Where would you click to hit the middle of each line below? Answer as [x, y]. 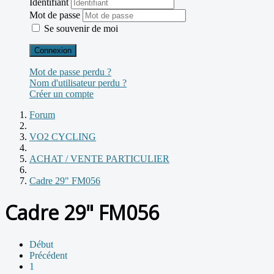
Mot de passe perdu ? [70, 72]
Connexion [53, 50]
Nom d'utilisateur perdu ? [78, 83]
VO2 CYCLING [63, 136]
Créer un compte [61, 94]
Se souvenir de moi [81, 28]
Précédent [48, 255]
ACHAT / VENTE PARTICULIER [99, 158]
